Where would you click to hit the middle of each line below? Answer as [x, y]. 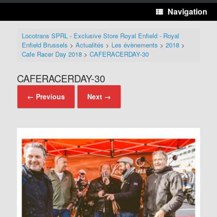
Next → [99, 96]
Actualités [89, 45]
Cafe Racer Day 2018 [52, 54]
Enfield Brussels [45, 45]
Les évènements [134, 45]
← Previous [46, 96]
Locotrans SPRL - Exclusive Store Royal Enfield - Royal [100, 36]
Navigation [187, 11]
